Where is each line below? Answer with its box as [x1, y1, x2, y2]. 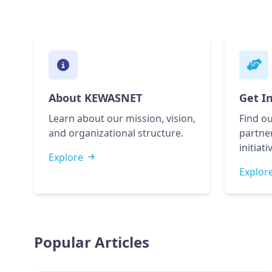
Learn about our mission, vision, [49, 112, 195, 125]
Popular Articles [34, 232, 149, 252]
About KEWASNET [49, 90, 142, 105]
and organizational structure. [49, 126, 183, 140]
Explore [49, 151, 83, 164]
